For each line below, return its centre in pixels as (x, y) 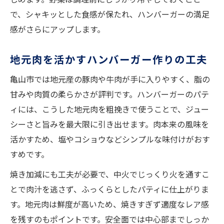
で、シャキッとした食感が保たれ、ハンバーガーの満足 (110, 14)
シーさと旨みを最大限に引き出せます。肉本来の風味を (109, 124)
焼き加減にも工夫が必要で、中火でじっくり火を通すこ (110, 174)
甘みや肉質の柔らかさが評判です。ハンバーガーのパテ (109, 94)
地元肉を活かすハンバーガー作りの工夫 (109, 59)
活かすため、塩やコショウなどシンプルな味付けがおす (110, 139)
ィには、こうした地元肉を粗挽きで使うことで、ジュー (109, 109)
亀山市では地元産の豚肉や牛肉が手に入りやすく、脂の (110, 79)
